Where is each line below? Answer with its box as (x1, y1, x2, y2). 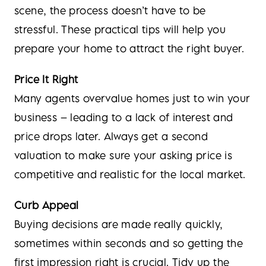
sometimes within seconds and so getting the (14, 237, 243, 249)
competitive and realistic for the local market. (14, 168, 246, 180)
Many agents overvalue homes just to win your (14, 92, 251, 104)
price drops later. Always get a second (14, 130, 208, 142)
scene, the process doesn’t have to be (14, 4, 206, 17)
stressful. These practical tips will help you (14, 23, 226, 36)
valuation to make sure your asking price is (14, 149, 233, 161)
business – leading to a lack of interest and (14, 111, 233, 123)
